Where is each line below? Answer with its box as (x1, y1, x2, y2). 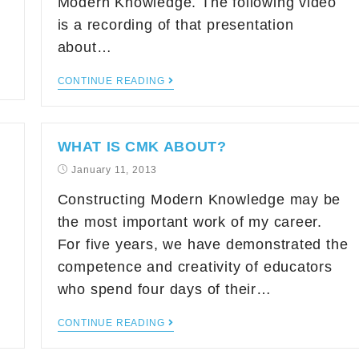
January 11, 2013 (71, 164, 158, 175)
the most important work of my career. (57, 214, 323, 230)
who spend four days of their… (57, 281, 272, 297)
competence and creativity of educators (57, 259, 333, 275)
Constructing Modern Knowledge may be (57, 192, 341, 208)
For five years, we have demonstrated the (57, 236, 349, 252)
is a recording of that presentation (57, 17, 294, 33)
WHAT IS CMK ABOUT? (57, 139, 227, 155)
